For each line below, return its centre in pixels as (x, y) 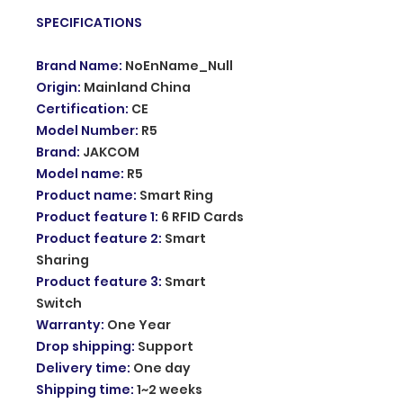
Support (166, 346)
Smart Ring (176, 195)
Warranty (68, 324)
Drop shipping (84, 346)
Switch (59, 303)
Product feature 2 (97, 238)
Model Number (85, 130)
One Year (139, 324)
